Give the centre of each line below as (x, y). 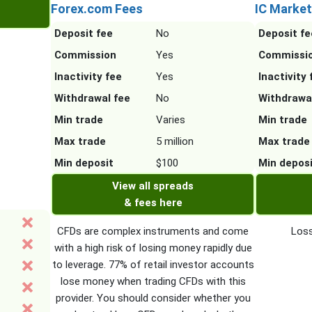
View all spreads (153, 186)
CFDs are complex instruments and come (153, 232)
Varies (170, 120)
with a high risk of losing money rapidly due (153, 248)
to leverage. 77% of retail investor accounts (153, 265)
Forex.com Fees (96, 9)
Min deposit (84, 163)
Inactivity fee (88, 77)
